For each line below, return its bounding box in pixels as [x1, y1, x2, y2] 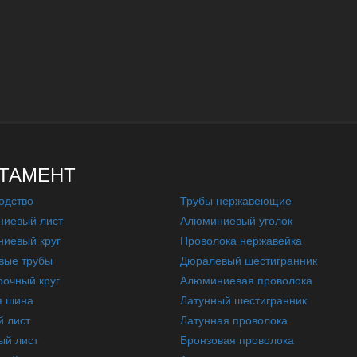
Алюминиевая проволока [180, 272, 313, 288]
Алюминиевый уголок [180, 212, 293, 228]
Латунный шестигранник [180, 292, 308, 308]
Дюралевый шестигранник [180, 252, 318, 268]
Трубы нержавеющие [180, 192, 292, 208]
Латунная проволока [180, 312, 288, 328]
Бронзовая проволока [180, 331, 295, 347]
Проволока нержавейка [180, 232, 303, 248]
